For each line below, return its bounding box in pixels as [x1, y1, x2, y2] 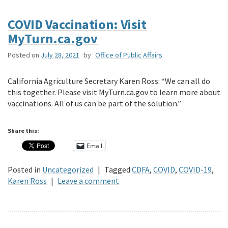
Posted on [8, 50, 39, 60]
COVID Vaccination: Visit [8, 16, 147, 33]
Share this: [8, 127, 39, 135]
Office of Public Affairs [95, 50, 162, 60]
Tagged [104, 164, 130, 175]
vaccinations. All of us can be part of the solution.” [8, 98, 181, 109]
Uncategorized [42, 164, 94, 175]
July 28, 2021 [41, 50, 79, 60]
